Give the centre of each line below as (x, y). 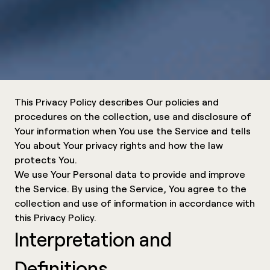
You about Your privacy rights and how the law (119, 145)
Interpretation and (93, 239)
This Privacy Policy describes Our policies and (117, 101)
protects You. (46, 159)
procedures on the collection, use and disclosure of (133, 116)
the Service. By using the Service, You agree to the (130, 188)
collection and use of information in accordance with (135, 202)
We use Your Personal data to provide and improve (130, 174)
